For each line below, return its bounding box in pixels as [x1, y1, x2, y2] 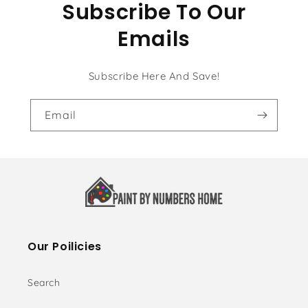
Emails [118, 24, 190, 54]
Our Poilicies [27, 239, 102, 254]
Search [27, 276, 60, 289]
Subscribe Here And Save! [88, 69, 220, 82]
